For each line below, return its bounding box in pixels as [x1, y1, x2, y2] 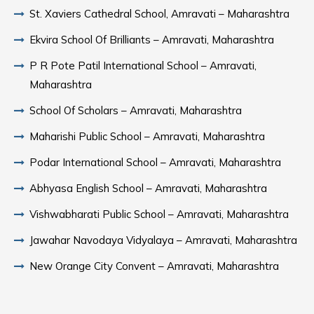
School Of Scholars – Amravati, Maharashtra [29, 104, 242, 117]
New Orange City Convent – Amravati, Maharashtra [29, 259, 279, 273]
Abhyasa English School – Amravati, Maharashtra [29, 182, 267, 195]
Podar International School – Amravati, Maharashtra [29, 156, 281, 169]
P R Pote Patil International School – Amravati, [29, 59, 257, 72]
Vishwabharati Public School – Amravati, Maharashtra [29, 207, 289, 221]
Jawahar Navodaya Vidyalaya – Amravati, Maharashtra [29, 233, 297, 247]
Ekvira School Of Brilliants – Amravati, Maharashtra [29, 33, 274, 46]
